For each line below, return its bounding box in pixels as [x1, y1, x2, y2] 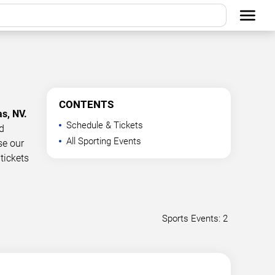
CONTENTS [59, 98, 114, 110]
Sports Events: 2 [162, 213, 228, 224]
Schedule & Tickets [66, 120, 143, 131]
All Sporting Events [66, 136, 141, 147]
